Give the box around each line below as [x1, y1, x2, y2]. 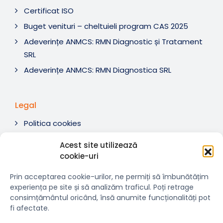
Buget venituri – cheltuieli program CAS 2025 [24, 21, 188, 32]
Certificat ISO [24, 5, 74, 16]
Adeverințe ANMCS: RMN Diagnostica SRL [24, 65, 171, 76]
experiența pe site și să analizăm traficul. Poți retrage [10, 182, 194, 192]
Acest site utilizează [60, 140, 137, 150]
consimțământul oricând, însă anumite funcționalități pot [10, 193, 211, 203]
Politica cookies [24, 118, 81, 129]
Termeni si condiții [24, 133, 90, 144]
